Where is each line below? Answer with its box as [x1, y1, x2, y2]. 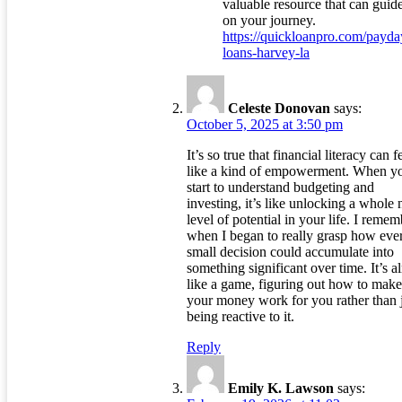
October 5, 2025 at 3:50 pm [187, 117, 343, 133]
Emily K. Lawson [228, 380, 334, 397]
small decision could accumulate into [187, 244, 394, 260]
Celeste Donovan [228, 100, 330, 117]
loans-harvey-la [223, 45, 310, 61]
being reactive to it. [187, 309, 294, 325]
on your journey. [223, 13, 316, 29]
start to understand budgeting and [187, 179, 374, 196]
